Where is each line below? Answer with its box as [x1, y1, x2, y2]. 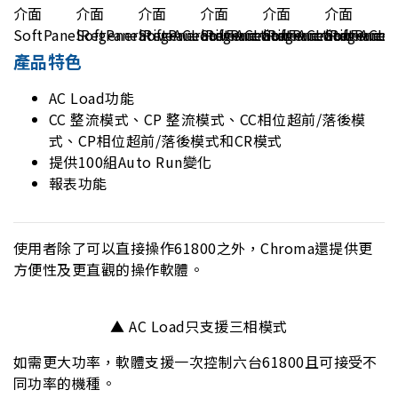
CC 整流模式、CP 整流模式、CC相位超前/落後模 [49, 108, 366, 130]
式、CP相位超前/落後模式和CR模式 [49, 130, 283, 151]
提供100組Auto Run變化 [49, 151, 212, 172]
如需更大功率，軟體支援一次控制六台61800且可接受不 [13, 351, 378, 372]
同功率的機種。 [13, 372, 116, 394]
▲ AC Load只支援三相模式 [110, 315, 288, 337]
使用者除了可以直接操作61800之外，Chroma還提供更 [13, 237, 373, 259]
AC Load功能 [49, 87, 135, 108]
